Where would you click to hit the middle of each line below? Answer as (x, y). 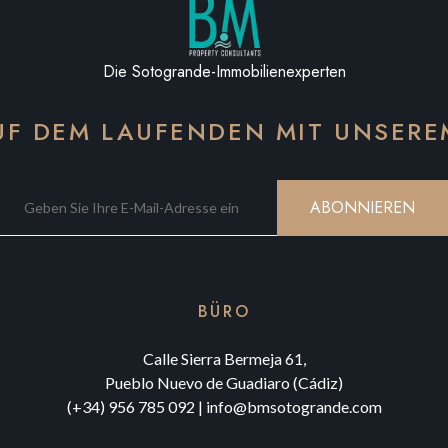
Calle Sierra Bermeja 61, (224, 358)
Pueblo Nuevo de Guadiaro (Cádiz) (224, 382)
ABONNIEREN (362, 207)
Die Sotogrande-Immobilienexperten (224, 71)
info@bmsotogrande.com (293, 406)
